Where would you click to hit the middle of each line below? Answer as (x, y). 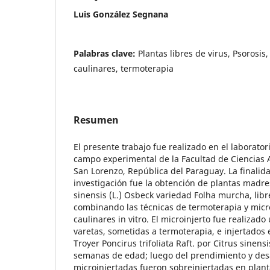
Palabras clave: (106, 53)
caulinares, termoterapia (124, 68)
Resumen (96, 120)
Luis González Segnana (121, 14)
